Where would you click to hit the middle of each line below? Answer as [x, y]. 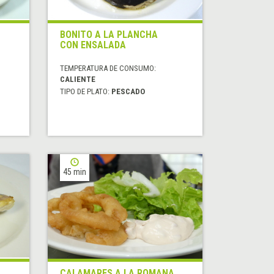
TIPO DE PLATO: [86, 92]
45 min [75, 172]
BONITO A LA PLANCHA [109, 35]
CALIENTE [78, 80]
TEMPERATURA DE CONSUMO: [108, 68]
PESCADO [128, 92]
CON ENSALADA [93, 45]
